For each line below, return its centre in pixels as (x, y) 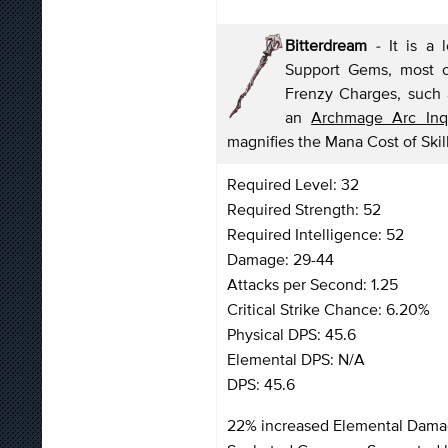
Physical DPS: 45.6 (291, 333)
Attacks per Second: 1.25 (312, 283)
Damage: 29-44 (280, 258)
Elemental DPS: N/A (296, 358)
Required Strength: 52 (304, 208)
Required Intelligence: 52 (315, 233)
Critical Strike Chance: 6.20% (328, 308)
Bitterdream (330, 44)
